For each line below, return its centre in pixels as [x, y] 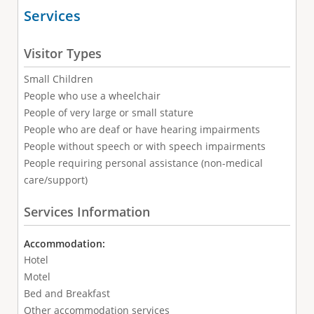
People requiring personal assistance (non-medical [143, 163]
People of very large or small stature [108, 112]
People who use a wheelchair [92, 95]
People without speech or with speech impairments [144, 146]
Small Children [58, 78]
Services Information [87, 212]
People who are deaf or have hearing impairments [142, 129]
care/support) [55, 179]
